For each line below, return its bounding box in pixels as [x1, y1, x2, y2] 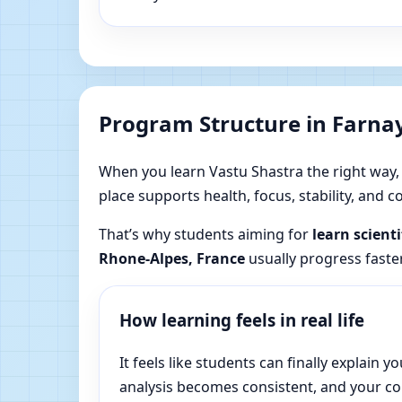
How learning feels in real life [119, 309, 364, 332]
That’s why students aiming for [99, 224, 312, 245]
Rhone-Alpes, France [99, 249, 245, 269]
